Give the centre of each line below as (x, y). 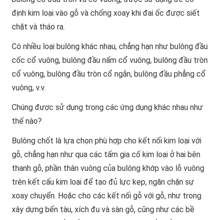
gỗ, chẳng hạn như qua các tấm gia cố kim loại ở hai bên (106, 155)
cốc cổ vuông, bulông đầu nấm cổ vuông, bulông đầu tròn (110, 60)
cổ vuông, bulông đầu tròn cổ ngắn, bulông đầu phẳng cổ (109, 74)
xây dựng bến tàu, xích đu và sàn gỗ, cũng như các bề (103, 210)
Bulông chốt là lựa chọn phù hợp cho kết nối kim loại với (107, 141)
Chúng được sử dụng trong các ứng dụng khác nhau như (107, 108)
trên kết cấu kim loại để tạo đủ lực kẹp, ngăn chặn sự (103, 182)
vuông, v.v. (29, 88)
